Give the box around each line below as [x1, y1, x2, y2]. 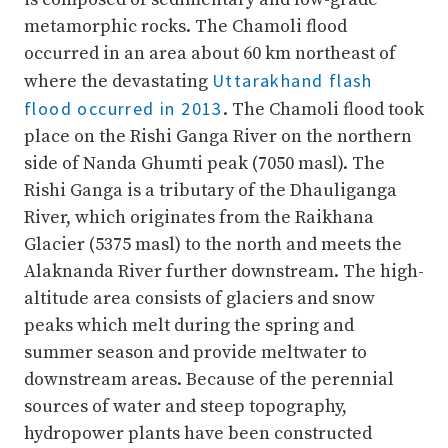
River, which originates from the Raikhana [24, 206, 374, 229]
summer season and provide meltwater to [24, 341, 367, 364]
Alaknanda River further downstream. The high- [24, 260, 424, 283]
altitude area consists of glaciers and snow [24, 287, 375, 310]
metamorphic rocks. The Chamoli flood [24, 15, 347, 38]
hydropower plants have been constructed [24, 422, 372, 445]
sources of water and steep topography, [24, 395, 347, 418]
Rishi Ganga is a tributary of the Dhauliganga [24, 179, 397, 202]
